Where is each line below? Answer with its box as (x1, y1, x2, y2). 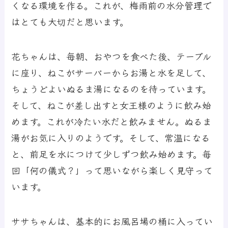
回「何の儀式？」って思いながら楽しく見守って (11, 163, 213, 177)
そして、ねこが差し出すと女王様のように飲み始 (11, 98, 212, 111)
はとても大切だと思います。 (11, 14, 129, 28)
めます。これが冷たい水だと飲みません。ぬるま (11, 114, 212, 128)
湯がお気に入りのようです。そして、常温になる (11, 130, 211, 144)
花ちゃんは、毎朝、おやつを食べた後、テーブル (11, 49, 212, 63)
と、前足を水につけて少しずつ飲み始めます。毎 (11, 147, 212, 160)
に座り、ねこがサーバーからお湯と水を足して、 (11, 65, 212, 79)
